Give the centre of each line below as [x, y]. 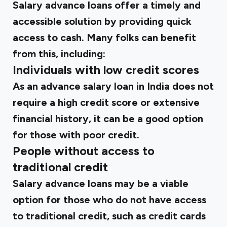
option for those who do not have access [109, 200]
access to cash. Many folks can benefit [104, 37]
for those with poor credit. [76, 135]
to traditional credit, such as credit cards [109, 216]
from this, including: [59, 54]
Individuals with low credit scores [106, 70]
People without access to [84, 151]
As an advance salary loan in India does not [113, 86]
